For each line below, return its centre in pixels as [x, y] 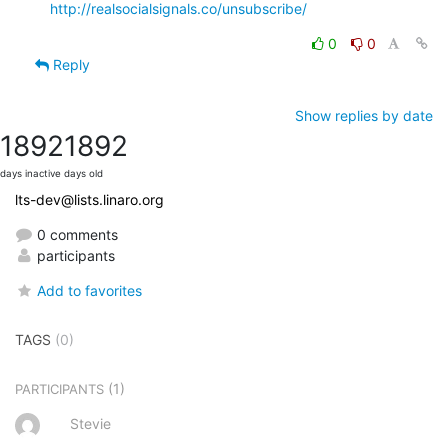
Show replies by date [364, 115]
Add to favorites [90, 290]
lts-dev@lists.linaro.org [89, 199]
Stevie [90, 423]
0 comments [75, 234]
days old [83, 173]
